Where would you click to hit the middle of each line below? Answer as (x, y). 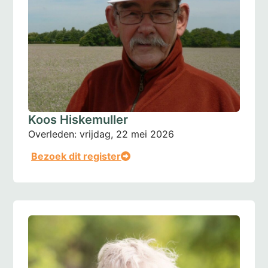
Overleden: (53, 134)
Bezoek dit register (76, 156)
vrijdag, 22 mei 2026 (127, 134)
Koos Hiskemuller (78, 119)
